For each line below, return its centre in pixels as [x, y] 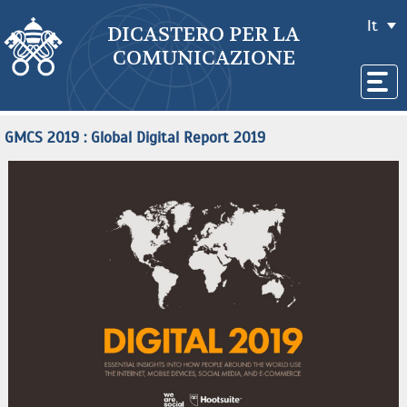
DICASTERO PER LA [203, 35]
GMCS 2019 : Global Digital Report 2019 [135, 138]
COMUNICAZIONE [203, 58]
